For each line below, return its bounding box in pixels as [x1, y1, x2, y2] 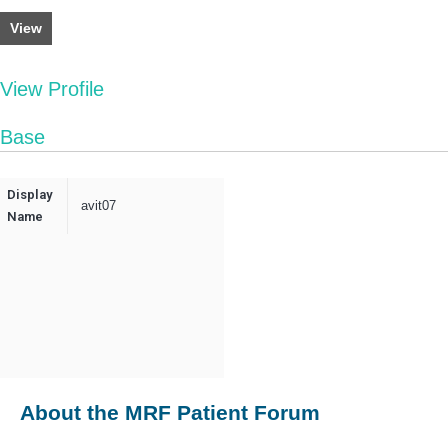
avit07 [81, 198, 116, 214]
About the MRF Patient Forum [20, 401, 320, 425]
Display [6, 187, 52, 203]
